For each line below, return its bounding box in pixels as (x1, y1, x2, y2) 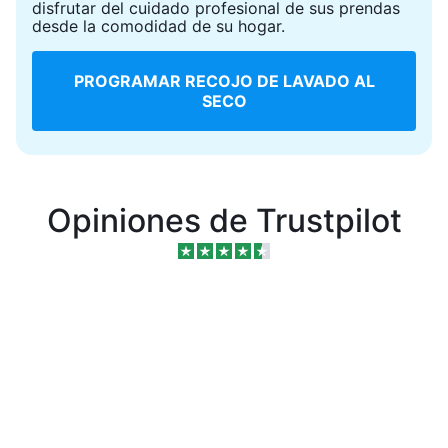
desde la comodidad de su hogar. (32, 16, 285, 36)
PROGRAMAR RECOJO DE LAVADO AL (73, 71, 375, 91)
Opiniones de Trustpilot (46, 201, 402, 240)
